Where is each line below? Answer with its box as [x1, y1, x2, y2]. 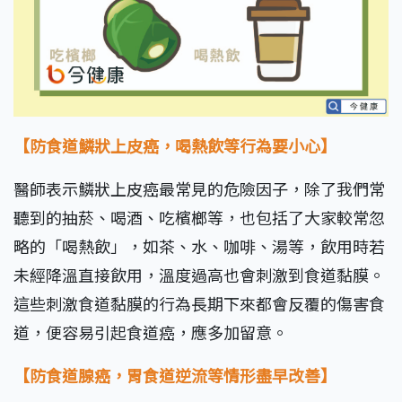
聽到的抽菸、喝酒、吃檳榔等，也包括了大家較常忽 [13, 205, 385, 230]
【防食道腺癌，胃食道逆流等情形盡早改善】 [13, 363, 336, 388]
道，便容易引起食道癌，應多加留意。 [13, 320, 288, 345]
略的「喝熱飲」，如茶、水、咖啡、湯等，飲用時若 [13, 234, 385, 258]
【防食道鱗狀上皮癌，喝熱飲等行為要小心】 [13, 134, 336, 158]
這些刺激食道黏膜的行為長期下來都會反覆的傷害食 [13, 292, 385, 316]
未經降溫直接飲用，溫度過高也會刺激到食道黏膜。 [13, 263, 385, 287]
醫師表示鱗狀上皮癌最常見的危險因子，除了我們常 [13, 177, 385, 201]
